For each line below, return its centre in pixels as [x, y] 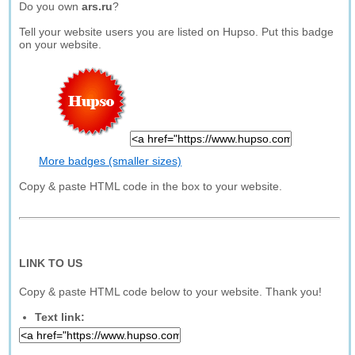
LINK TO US [51, 263]
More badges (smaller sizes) [111, 161]
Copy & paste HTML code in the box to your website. [151, 186]
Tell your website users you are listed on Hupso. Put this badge [177, 32]
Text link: [60, 317]
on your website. [61, 44]
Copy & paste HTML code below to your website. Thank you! [171, 292]
